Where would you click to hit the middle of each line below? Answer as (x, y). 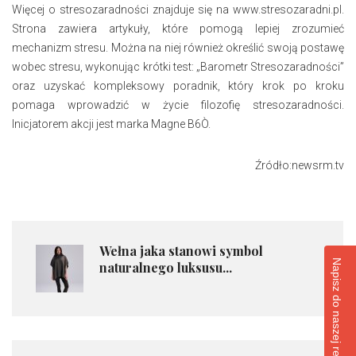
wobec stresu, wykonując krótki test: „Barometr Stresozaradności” (178, 67)
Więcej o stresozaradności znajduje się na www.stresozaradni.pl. (178, 10)
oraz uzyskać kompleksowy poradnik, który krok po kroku (178, 86)
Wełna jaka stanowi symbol (181, 251)
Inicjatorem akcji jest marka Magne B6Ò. (111, 124)
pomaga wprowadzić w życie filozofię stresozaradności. (178, 105)
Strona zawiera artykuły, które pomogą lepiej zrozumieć (178, 29)
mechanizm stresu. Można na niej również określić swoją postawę (178, 48)
